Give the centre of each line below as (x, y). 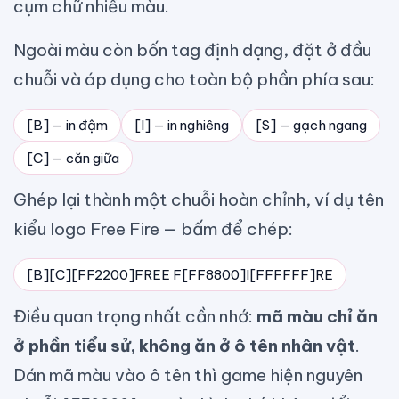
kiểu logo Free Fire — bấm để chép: (153, 229)
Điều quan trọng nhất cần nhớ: (135, 316)
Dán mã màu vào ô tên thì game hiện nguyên (188, 375)
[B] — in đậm (67, 125)
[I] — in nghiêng (182, 125)
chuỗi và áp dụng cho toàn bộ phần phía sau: (194, 79)
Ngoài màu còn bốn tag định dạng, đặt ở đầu (192, 50)
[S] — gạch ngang (311, 125)
